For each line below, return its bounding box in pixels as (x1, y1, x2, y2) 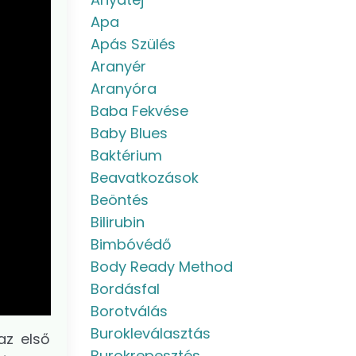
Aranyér (90, 56, 146, 76)
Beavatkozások (90, 168, 199, 188)
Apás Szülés (90, 34, 176, 54)
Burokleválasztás (90, 323, 211, 343)
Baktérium (90, 145, 162, 165)
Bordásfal (90, 279, 160, 299)
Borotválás (90, 301, 168, 321)
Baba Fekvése (90, 101, 188, 121)
